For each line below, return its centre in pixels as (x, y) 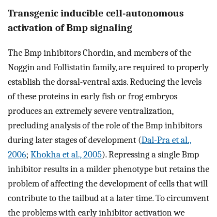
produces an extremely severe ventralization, (91, 111)
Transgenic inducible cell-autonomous (96, 13)
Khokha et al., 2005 (66, 154)
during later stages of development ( (75, 140)
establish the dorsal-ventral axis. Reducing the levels (105, 82)
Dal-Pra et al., (166, 140)
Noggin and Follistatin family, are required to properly (108, 67)
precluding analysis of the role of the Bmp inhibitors (105, 125)
